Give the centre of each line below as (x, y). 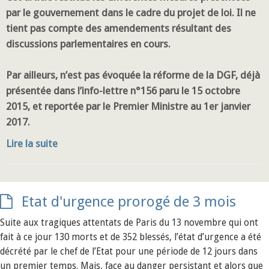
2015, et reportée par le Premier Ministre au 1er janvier (128, 106)
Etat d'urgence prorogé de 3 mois (129, 202)
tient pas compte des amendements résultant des (119, 28)
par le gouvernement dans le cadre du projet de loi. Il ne (131, 13)
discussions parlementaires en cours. (88, 44)
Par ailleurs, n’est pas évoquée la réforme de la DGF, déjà (133, 75)
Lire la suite (32, 144)
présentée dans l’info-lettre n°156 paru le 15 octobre (123, 91)
